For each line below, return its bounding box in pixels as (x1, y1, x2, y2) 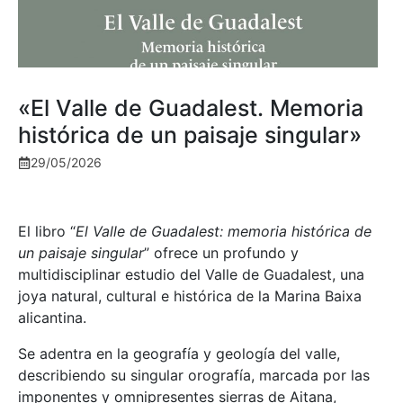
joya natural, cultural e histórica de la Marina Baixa (18, 287, 362, 306)
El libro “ (18, 222, 76, 241)
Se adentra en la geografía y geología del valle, (18, 345, 340, 363)
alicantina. (18, 309, 86, 327)
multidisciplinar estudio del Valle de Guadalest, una (18, 265, 364, 284)
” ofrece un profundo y (144, 244, 299, 263)
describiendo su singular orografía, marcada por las (18, 366, 370, 385)
